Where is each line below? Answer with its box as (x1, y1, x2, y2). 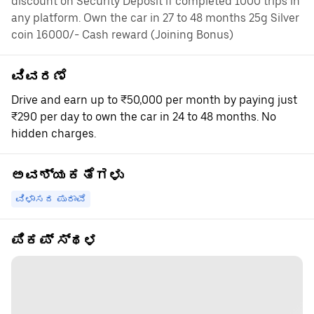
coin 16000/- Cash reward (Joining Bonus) (11, 28, 233, 41)
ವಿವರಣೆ (11, 68, 67, 85)
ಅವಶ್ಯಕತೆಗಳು (11, 167, 123, 184)
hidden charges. (11, 127, 96, 140)
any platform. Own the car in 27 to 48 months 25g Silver (11, 11, 299, 25)
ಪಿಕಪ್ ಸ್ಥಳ (11, 232, 98, 249)
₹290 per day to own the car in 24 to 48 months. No (11, 110, 276, 123)
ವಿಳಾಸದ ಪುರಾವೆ (15, 193, 86, 205)
